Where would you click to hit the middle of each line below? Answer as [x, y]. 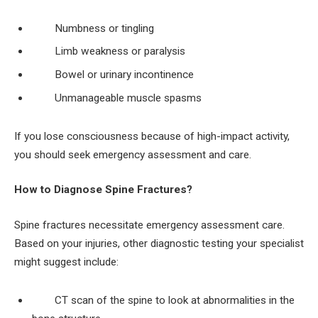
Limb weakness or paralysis [120, 51]
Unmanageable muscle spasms [128, 98]
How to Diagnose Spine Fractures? [103, 190]
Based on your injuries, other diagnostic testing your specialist [159, 243]
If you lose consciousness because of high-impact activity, [152, 136]
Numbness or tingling [104, 28]
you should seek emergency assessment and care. [133, 154]
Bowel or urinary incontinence [124, 75]
